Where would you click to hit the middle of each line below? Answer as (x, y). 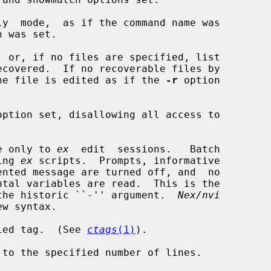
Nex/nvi (199, 195)
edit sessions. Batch (145, 149)
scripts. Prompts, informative (126, 160)
